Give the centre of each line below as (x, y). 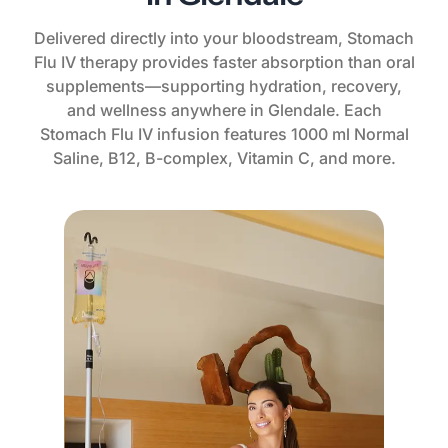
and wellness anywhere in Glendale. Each (224, 110)
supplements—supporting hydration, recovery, (224, 86)
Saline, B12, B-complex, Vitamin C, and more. (224, 158)
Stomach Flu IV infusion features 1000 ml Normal (224, 134)
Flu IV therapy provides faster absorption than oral (224, 62)
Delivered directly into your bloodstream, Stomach (224, 38)
